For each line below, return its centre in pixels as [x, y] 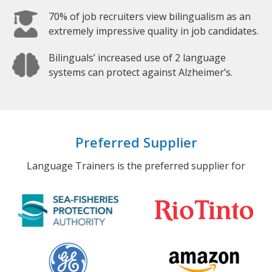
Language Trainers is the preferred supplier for [136, 166]
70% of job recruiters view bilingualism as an [150, 17]
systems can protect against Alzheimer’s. [141, 73]
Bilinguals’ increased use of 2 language [137, 58]
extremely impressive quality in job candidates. [154, 31]
